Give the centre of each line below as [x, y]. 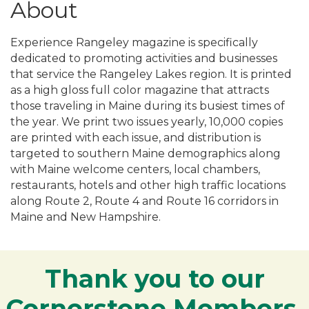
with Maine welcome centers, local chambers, [135, 170]
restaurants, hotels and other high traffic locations [148, 186]
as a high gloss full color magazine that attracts [140, 90]
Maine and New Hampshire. [86, 217]
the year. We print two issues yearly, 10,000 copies [147, 122]
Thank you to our [154, 279]
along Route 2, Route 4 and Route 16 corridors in [144, 201]
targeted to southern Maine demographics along [146, 154]
